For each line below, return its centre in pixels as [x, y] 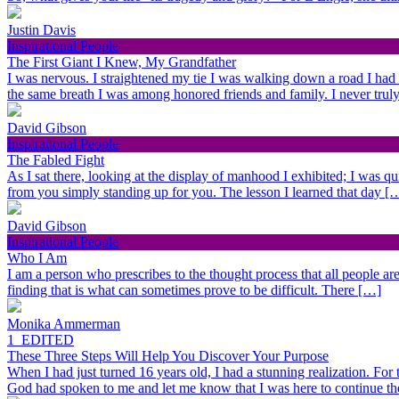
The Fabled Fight [56, 160]
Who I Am [37, 258]
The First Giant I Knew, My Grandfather [122, 62]
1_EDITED [41, 340]
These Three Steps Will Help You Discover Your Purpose [168, 356]
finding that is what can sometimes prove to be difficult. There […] [194, 290]
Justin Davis [41, 30]
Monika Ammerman [64, 324]
